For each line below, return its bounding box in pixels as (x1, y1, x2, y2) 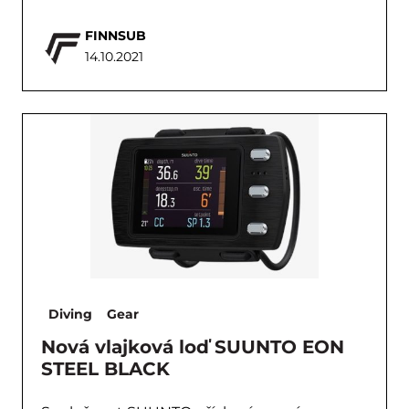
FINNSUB (85, 27, 146, 44)
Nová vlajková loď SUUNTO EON (41, 336, 344, 358)
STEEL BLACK (41, 358, 170, 380)
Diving (48, 306, 92, 322)
